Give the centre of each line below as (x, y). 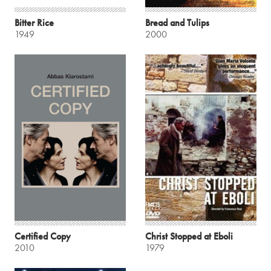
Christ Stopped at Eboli (189, 237)
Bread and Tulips (177, 22)
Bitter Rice (34, 22)
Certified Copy (43, 237)
